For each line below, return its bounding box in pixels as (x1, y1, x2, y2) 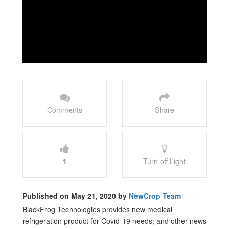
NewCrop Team (129, 190, 181, 201)
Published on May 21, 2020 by (22, 190, 129, 201)
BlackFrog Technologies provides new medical (22, 203, 172, 214)
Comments (47, 104, 82, 115)
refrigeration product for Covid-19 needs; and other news (22, 215, 207, 226)
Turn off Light (143, 155, 186, 166)
